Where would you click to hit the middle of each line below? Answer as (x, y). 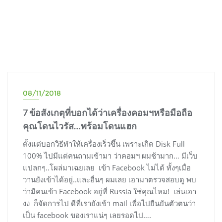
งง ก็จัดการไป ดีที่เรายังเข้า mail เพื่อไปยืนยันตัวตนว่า (109, 203)
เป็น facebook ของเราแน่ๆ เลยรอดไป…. (87, 215)
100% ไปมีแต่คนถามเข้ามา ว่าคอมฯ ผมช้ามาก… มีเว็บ (110, 156)
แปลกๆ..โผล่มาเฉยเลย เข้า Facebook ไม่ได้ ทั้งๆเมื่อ (107, 168)
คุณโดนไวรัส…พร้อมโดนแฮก (80, 126)
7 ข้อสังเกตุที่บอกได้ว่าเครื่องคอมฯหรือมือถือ (108, 113)
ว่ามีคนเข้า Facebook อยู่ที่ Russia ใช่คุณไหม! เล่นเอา (110, 192)
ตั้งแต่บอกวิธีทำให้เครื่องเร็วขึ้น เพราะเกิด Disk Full (104, 144)
